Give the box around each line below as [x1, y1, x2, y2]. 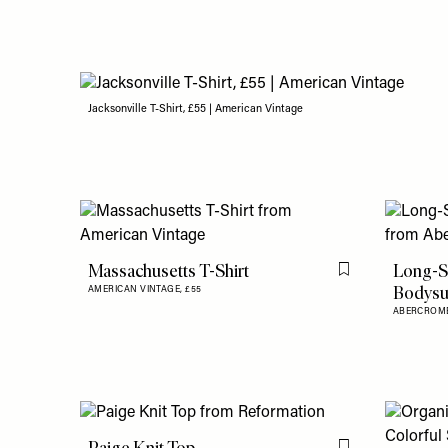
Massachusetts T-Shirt [88, 260, 249, 283]
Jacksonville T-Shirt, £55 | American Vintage [88, 104, 303, 116]
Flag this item [347, 271, 420, 284]
